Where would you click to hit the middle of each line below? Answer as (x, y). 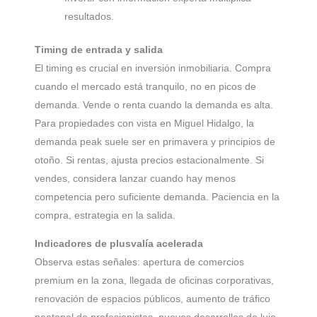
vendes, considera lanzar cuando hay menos (135, 179)
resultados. (89, 17)
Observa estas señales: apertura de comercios (139, 262)
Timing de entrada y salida (99, 50)
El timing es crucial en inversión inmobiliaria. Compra (153, 68)
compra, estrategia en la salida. (105, 215)
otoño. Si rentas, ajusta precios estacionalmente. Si (149, 160)
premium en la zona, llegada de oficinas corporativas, (154, 281)
